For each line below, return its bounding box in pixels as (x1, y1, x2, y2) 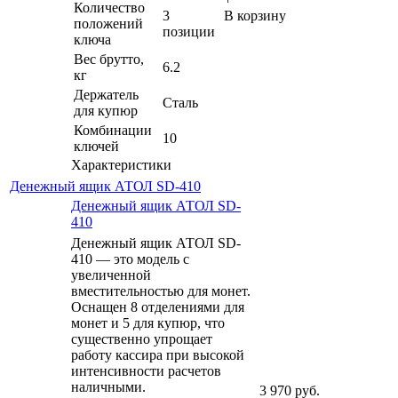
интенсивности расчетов (71, 362, 221, 378)
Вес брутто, (74, 51, 144, 67)
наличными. (71, 378, 146, 394)
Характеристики (71, 156, 171, 172)
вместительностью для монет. (71, 283, 251, 298)
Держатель (74, 86, 139, 102)
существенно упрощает (71, 330, 212, 346)
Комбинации (74, 122, 152, 138)
